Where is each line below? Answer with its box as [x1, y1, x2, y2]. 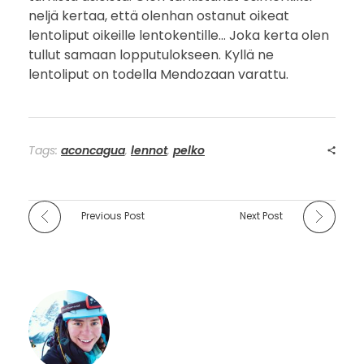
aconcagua [61, 141, 125, 158]
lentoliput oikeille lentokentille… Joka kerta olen [28, 25, 329, 45]
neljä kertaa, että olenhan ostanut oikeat [28, 6, 289, 25]
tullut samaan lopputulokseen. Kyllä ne [28, 45, 274, 64]
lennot [131, 141, 167, 158]
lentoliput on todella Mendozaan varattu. [28, 64, 288, 84]
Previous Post [81, 208, 145, 223]
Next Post [240, 208, 283, 223]
